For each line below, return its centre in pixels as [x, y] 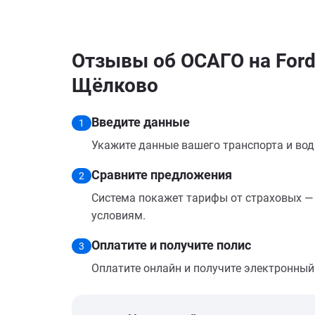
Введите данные [141, 122]
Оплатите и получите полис [171, 245]
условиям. [118, 216]
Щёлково [115, 85]
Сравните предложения [162, 175]
